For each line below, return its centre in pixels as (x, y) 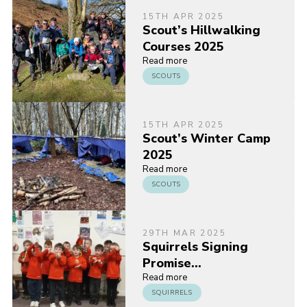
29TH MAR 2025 (184, 233)
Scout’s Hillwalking (201, 30)
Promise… (172, 263)
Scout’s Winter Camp (206, 139)
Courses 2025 (183, 47)
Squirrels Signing (195, 247)
